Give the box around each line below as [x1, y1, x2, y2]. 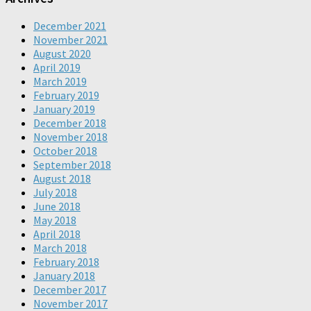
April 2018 [33, 227, 81, 242]
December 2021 [33, 19, 106, 33]
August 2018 [33, 171, 91, 186]
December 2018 [33, 116, 106, 131]
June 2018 [33, 199, 81, 214]
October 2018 [33, 144, 97, 158]
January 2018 [33, 269, 95, 283]
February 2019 [33, 88, 99, 103]
